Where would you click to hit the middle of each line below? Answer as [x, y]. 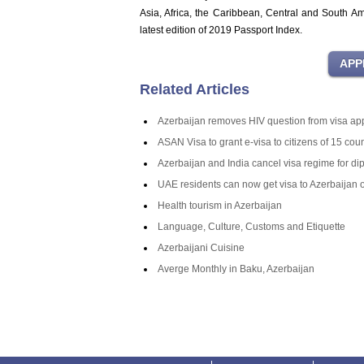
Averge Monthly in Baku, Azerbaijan [236, 269]
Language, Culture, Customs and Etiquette [251, 227]
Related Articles [195, 89]
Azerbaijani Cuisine [201, 248]
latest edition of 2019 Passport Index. [221, 30]
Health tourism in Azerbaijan [220, 206]
